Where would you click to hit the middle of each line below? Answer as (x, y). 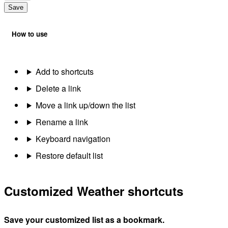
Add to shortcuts (64, 71)
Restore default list (69, 155)
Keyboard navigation (73, 138)
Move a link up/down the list (85, 105)
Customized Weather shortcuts (94, 191)
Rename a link (62, 122)
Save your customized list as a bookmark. (84, 219)
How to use (30, 34)
